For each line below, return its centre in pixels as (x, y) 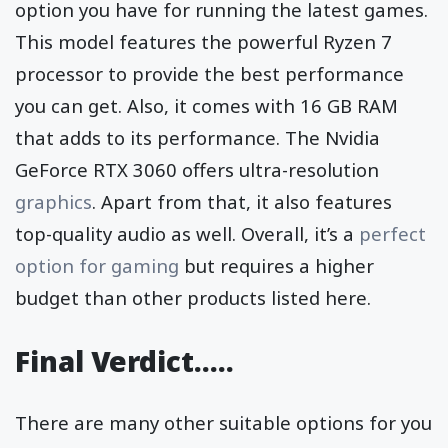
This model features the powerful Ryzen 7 (203, 41)
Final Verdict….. (124, 360)
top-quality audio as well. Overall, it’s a (187, 233)
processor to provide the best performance (209, 73)
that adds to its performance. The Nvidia (197, 137)
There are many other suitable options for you (223, 422)
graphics (53, 201)
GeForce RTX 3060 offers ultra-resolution (197, 169)
